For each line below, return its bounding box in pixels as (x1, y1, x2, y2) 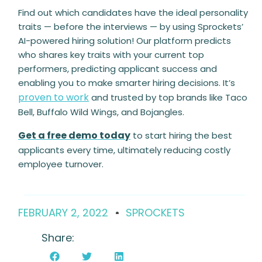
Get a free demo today (18, 129, 130, 142)
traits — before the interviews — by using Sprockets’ (18, 20, 243, 33)
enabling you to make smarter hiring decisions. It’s (18, 77, 235, 89)
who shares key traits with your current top (18, 49, 204, 61)
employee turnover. (18, 158, 104, 170)
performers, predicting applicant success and (18, 63, 217, 75)
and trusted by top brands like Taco (89, 91, 247, 104)
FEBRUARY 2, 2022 (18, 205, 108, 220)
